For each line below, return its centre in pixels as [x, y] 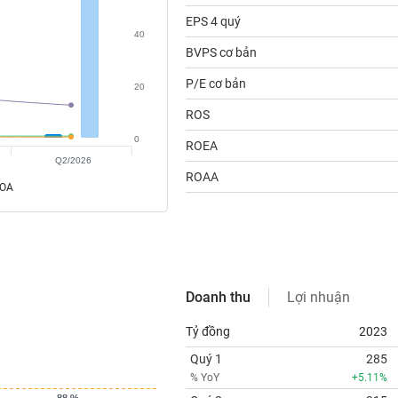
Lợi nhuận [318, 297]
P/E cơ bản [215, 84]
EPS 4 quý [213, 21]
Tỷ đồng [207, 331]
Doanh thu [218, 297]
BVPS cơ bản [221, 52]
